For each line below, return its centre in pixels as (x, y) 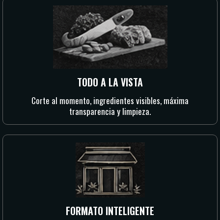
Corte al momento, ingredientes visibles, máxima (110, 100)
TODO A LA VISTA (110, 82)
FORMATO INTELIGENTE (110, 211)
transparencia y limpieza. (110, 111)
